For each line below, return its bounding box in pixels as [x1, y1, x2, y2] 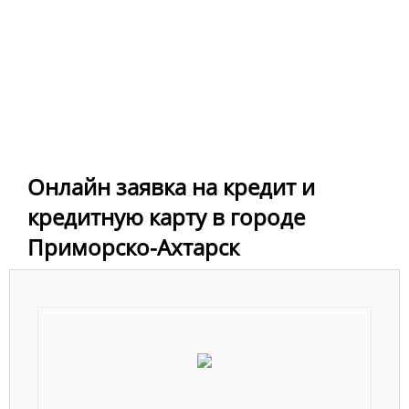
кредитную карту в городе [27, 202, 305, 233]
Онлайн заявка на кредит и [27, 172, 315, 203]
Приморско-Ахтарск [27, 232, 239, 263]
